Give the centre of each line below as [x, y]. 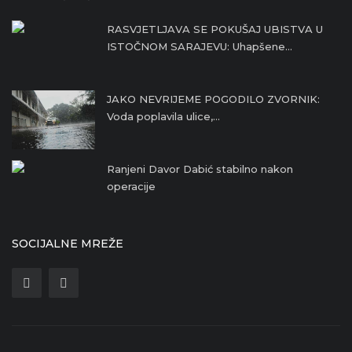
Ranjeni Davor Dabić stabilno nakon [200, 169]
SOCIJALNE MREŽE [68, 244]
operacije [131, 187]
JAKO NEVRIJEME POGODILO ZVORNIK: [213, 99]
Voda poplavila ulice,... [163, 117]
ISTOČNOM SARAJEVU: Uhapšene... [200, 47]
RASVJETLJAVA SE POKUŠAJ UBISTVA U [215, 29]
